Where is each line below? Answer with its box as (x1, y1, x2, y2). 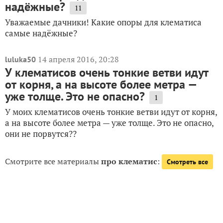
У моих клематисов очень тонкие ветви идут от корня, (5, 106, 217, 118)
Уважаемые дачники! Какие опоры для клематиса (5, 16, 202, 28)
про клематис (101, 156, 157, 167)
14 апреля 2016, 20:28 (38, 54, 119, 65)
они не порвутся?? (5, 128, 77, 140)
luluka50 (5, 54, 36, 65)
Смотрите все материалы (5, 156, 101, 167)
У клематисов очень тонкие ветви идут (5, 65, 209, 81)
